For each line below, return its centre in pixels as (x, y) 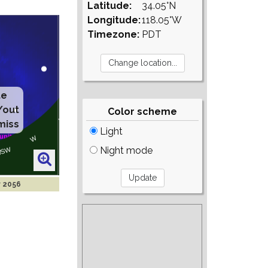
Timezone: (114, 34)
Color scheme (143, 112)
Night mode (125, 150)
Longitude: (114, 20)
